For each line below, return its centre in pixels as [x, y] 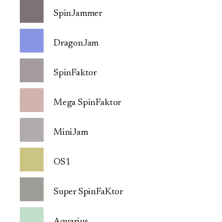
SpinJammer [78, 14]
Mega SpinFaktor [87, 103]
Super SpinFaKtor [88, 192]
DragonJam [76, 44]
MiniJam [71, 133]
